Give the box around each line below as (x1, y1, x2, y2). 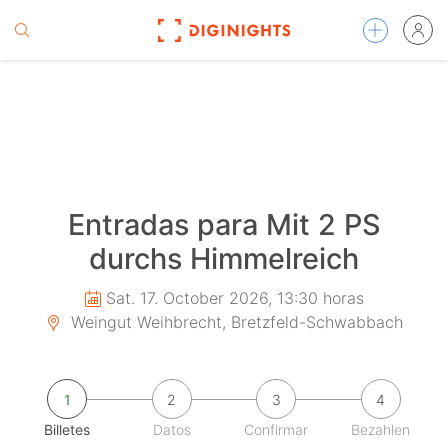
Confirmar (244, 421, 309, 439)
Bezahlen (351, 421, 411, 439)
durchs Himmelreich (89, 241, 359, 277)
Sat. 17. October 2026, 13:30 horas (105, 288, 364, 309)
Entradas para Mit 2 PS (67, 207, 381, 243)
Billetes (44, 421, 91, 439)
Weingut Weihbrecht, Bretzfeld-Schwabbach (66, 312, 403, 333)
